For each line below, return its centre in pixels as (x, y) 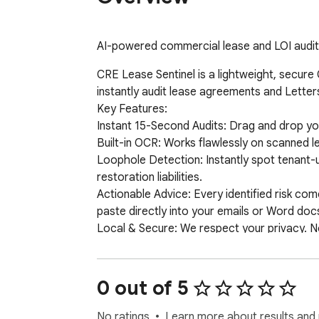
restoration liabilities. (150, 178)
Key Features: (132, 109)
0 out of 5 (143, 288)
